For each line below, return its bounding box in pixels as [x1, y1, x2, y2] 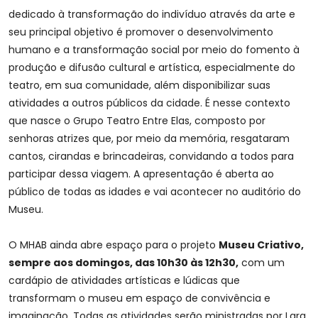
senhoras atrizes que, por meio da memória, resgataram [9, 131, 290, 146]
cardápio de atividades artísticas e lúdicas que [9, 273, 240, 288]
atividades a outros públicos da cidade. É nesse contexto [9, 96, 290, 111]
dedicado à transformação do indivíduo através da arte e [9, 7, 295, 22]
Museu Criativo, [219, 238, 304, 253]
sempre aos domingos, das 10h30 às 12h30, [9, 256, 238, 270]
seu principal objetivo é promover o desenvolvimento [9, 25, 273, 40]
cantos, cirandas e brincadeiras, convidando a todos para [9, 149, 294, 164]
